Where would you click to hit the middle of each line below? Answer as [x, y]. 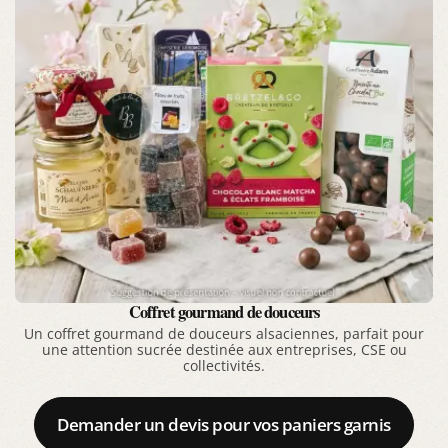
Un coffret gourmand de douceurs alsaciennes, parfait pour [224, 334]
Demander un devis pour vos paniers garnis [224, 424]
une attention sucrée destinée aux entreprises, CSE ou [224, 350]
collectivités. [224, 366]
